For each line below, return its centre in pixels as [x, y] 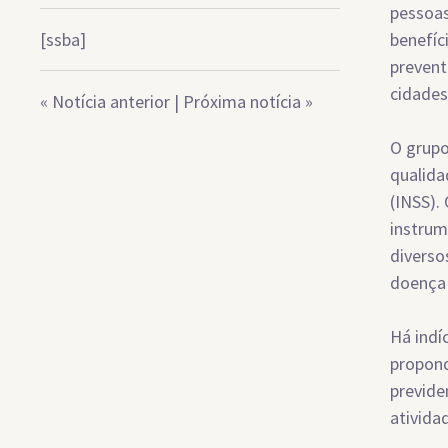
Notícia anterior [111, 101]
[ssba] [63, 39]
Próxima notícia [242, 101]
